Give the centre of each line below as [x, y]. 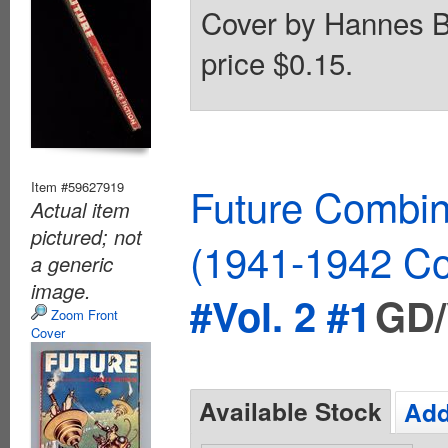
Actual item [80, 209]
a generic [72, 263]
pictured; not [86, 236]
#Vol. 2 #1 [280, 315]
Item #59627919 [77, 186]
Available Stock [290, 411]
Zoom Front [82, 314]
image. [61, 290]
